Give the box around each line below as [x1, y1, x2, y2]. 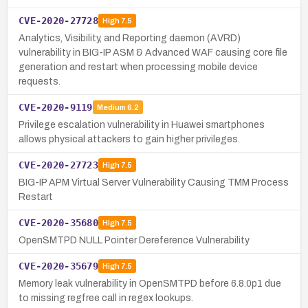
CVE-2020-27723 [19, 159, 98, 170]
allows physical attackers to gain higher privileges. [19, 133, 240, 144]
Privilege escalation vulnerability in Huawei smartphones [19, 119, 265, 130]
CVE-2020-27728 [19, 14, 98, 26]
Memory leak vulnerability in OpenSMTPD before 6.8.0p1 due [19, 278, 281, 289]
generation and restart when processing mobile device [19, 61, 258, 72]
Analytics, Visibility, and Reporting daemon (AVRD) [19, 32, 241, 43]
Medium [96, 103, 126, 112]
